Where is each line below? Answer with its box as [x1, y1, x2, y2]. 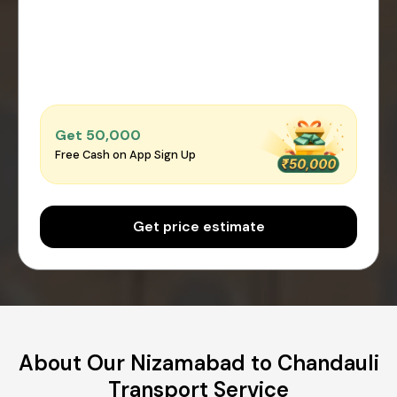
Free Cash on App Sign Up [55, 147, 196, 163]
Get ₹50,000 [55, 126, 141, 145]
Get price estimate [132, 216, 265, 236]
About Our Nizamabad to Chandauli [18, 348, 379, 377]
